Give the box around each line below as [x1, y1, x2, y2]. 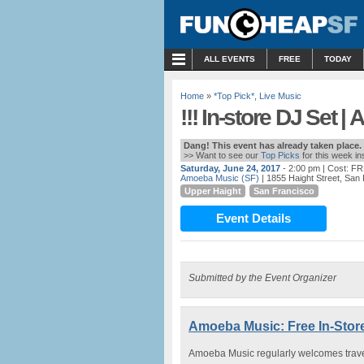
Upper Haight [184, 186, 241, 196]
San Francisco [253, 186, 314, 196]
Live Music [259, 91, 301, 101]
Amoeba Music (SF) [180, 173, 259, 183]
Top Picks [261, 150, 300, 160]
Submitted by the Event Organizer [188, 272, 336, 284]
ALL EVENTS [204, 54, 255, 63]
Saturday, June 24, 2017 [180, 163, 280, 173]
